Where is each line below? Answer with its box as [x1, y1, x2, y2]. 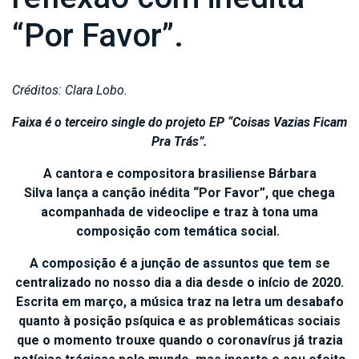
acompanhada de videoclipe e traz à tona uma [41, 204, 318, 220]
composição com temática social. [76, 223, 283, 239]
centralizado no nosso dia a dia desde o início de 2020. [15, 274, 344, 290]
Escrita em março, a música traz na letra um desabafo [15, 293, 344, 309]
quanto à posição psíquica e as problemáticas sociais [18, 313, 341, 329]
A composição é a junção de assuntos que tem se [29, 255, 330, 271]
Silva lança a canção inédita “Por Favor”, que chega [24, 184, 335, 200]
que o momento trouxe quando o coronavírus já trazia [16, 332, 343, 348]
